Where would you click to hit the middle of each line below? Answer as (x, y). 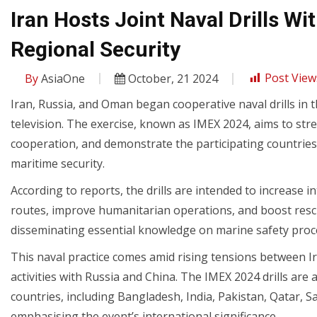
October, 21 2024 (172, 78)
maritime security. (58, 163)
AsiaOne (62, 78)
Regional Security (96, 49)
